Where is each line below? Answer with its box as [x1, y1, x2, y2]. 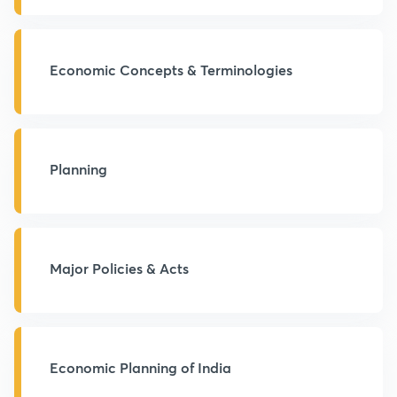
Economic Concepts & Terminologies [50, 60, 292, 79]
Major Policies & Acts [50, 259, 189, 277]
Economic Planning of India [50, 358, 231, 377]
